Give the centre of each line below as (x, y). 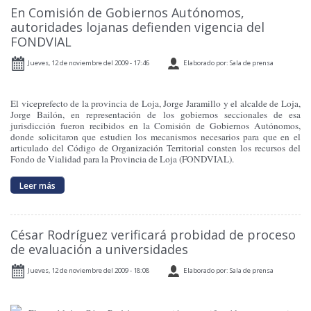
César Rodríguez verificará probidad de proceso (153, 235)
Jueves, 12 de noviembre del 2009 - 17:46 (89, 63)
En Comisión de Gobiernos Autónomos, (127, 13)
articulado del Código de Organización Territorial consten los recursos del (155, 148)
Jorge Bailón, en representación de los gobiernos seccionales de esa (155, 115)
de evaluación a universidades (99, 250)
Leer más (38, 185)
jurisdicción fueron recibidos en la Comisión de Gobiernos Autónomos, (155, 126)
